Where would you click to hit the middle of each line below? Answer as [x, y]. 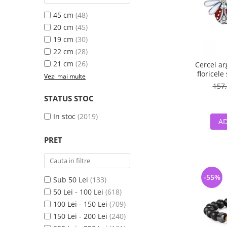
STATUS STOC [69, 98]
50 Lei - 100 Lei [78, 192]
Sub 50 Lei [71, 180]
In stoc [64, 116]
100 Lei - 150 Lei [80, 204]
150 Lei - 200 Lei [80, 216]
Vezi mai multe [65, 76]
